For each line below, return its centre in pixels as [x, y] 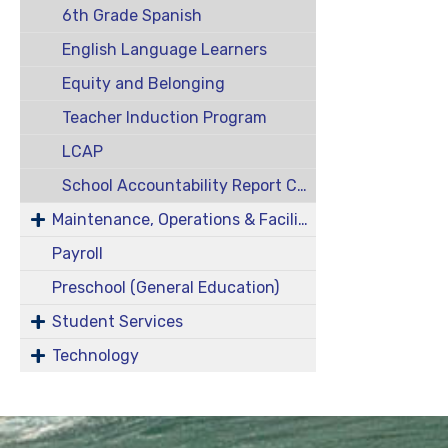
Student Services [117, 321]
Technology [95, 355]
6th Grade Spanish [131, 15]
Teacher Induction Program [164, 117]
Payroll [77, 253]
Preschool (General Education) [165, 287]
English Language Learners [164, 49]
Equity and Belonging [143, 83]
